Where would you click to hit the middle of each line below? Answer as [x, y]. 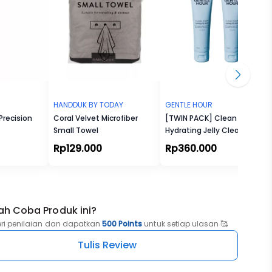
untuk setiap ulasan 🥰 [185, 224]
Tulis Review [107, 245]
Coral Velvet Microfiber [96, 118]
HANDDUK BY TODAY [88, 105]
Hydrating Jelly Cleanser [210, 130]
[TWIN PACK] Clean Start [211, 118]
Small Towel [76, 130]
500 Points [122, 224]
